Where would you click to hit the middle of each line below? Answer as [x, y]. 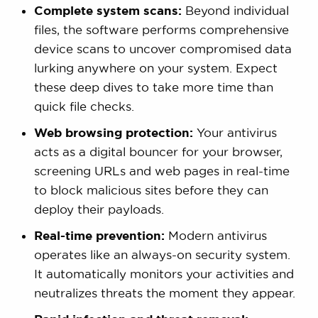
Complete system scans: [108, 11]
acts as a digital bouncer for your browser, [158, 152]
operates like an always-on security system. [162, 255]
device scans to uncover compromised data [163, 49]
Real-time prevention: [99, 236]
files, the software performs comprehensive [161, 30]
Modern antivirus [215, 236]
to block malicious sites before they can [151, 190]
